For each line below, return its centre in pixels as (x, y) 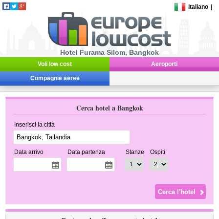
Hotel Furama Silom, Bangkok (109, 52)
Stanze (135, 152)
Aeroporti (164, 64)
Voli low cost (55, 64)
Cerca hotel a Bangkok (109, 108)
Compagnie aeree (55, 78)
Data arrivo (29, 152)
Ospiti (158, 152)
